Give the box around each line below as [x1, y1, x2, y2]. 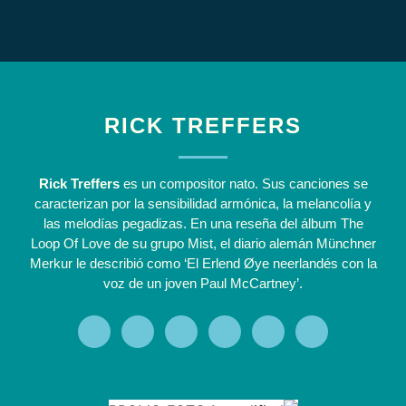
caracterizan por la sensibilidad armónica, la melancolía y [34, 195, 372, 211]
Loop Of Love [30, 235, 111, 251]
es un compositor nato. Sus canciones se [119, 175, 368, 191]
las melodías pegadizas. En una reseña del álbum [43, 215, 341, 231]
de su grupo [110, 235, 188, 251]
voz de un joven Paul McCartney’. [103, 275, 303, 291]
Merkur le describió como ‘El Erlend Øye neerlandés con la [29, 255, 377, 271]
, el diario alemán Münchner [212, 235, 376, 251]
